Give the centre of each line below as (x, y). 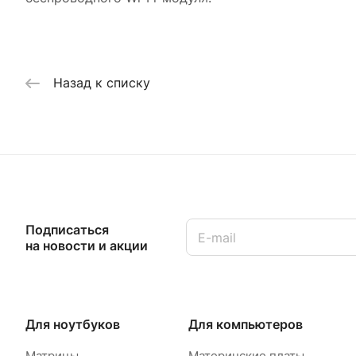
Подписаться (67, 229)
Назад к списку (102, 83)
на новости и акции (87, 245)
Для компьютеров (245, 325)
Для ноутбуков (73, 325)
